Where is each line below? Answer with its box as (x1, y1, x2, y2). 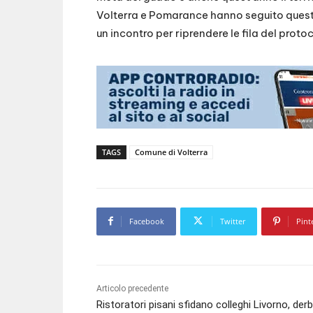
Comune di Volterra (135, 146, 208, 157)
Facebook (129, 215, 164, 226)
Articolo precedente (96, 283, 168, 293)
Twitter (220, 215, 245, 226)
